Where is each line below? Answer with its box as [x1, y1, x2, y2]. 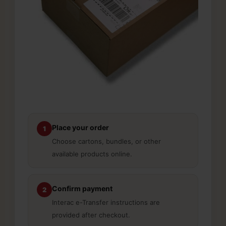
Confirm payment [52, 184, 112, 193]
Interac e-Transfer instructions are [52, 198, 160, 207]
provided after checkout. [52, 211, 130, 219]
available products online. [52, 150, 132, 158]
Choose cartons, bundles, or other [52, 137, 161, 146]
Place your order [52, 123, 109, 132]
